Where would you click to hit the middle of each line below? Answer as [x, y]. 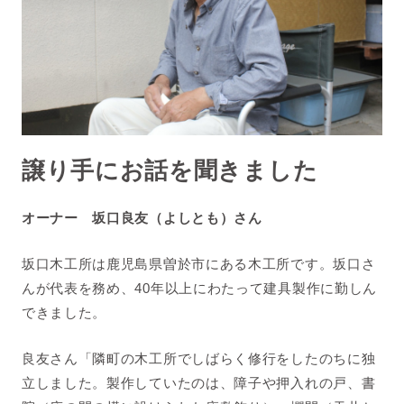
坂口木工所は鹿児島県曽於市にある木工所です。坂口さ [198, 264]
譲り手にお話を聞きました [170, 171]
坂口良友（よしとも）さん [177, 218]
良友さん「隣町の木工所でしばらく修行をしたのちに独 [198, 359]
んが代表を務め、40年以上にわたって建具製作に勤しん [199, 289]
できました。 [64, 313]
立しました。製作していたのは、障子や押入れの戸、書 [198, 383]
